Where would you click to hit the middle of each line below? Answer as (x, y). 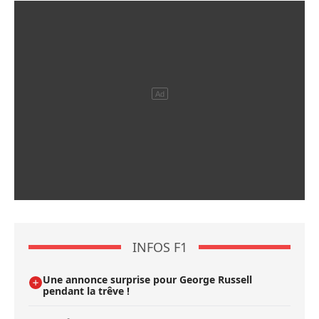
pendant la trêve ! (86, 291)
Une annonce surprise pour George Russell (147, 280)
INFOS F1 (159, 247)
